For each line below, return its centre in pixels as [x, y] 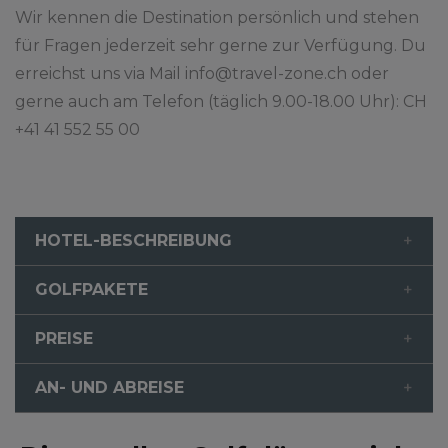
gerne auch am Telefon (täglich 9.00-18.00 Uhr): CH [221, 102]
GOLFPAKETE [91, 290]
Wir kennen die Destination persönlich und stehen [217, 18]
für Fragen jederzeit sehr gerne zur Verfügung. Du [220, 46]
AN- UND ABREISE [109, 388]
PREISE [64, 339]
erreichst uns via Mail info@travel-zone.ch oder [202, 74]
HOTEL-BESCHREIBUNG [133, 241]
